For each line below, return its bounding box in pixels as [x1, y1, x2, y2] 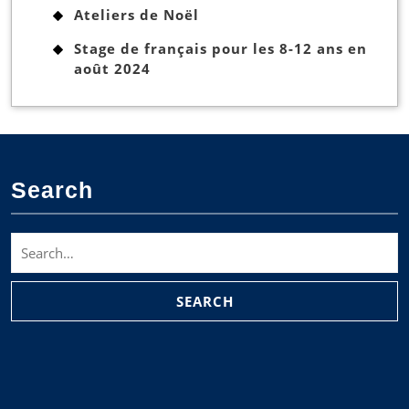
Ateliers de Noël [74, 5, 199, 25]
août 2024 [74, 59, 151, 79]
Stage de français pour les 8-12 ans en [74, 39, 367, 58]
